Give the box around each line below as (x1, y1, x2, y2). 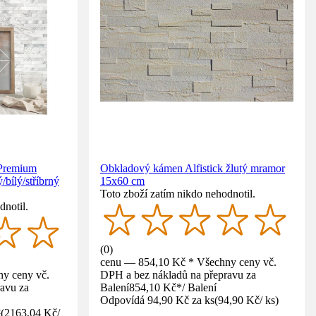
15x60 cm (100, 175, 145, 187)
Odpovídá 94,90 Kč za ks (100, 293, 214, 306)
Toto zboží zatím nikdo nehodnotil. (100, 188, 255, 200)
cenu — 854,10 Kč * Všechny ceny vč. (100, 255, 276, 268)
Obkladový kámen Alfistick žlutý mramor (100, 162, 285, 174)
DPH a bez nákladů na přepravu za (100, 268, 256, 281)
